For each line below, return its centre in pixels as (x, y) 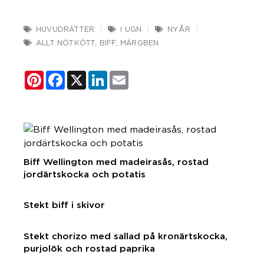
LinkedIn (127, 75)
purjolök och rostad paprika (89, 248)
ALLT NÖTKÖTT (66, 42)
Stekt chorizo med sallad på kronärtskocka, (126, 236)
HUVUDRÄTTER (65, 29)
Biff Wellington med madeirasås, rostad (116, 161)
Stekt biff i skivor (64, 205)
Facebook (88, 75)
